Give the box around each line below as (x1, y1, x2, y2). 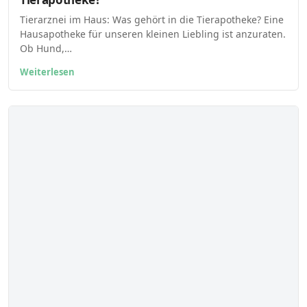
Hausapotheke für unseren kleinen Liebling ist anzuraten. (20, 27, 286, 40)
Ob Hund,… (20, 41, 72, 55)
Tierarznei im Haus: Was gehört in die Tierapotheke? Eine (20, 12, 284, 26)
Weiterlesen (20, 65, 75, 78)
